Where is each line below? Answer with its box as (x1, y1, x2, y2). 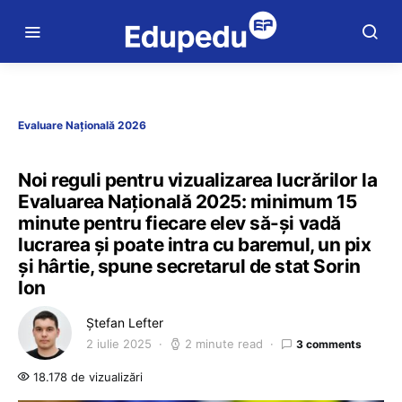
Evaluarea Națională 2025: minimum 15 (18, 190, 357, 213)
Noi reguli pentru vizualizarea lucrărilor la (18, 169, 378, 191)
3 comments (296, 336, 362, 351)
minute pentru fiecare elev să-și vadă (18, 212, 341, 234)
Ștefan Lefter (86, 315, 163, 330)
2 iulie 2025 (86, 336, 152, 351)
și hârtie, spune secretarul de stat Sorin (18, 255, 361, 277)
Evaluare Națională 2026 (18, 118, 146, 132)
